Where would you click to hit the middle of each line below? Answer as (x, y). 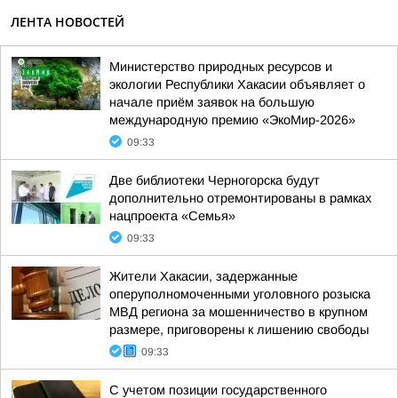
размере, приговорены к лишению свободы (239, 330)
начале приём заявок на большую (212, 102)
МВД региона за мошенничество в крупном (239, 312)
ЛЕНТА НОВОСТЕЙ (68, 22)
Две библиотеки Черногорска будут (215, 180)
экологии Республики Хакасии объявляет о (237, 84)
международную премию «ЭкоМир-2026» (232, 120)
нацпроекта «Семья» (172, 216)
